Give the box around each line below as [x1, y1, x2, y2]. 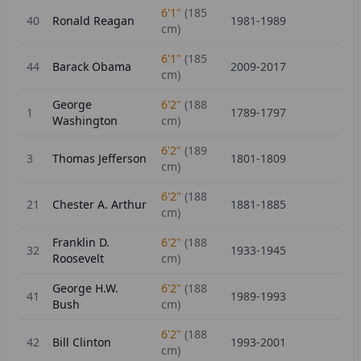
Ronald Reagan [52, 13, 135, 28]
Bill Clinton [52, 334, 111, 350]
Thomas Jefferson [52, 151, 147, 166]
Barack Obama [52, 59, 131, 74]
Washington [52, 113, 118, 128]
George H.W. [52, 280, 118, 296]
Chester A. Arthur [52, 197, 147, 212]
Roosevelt [52, 251, 104, 266]
